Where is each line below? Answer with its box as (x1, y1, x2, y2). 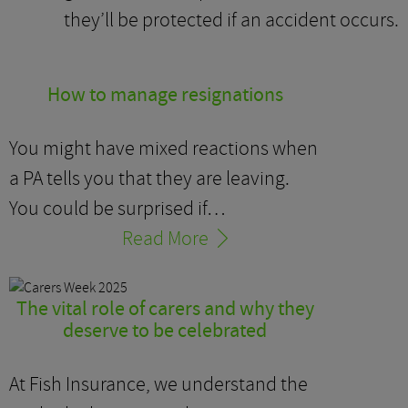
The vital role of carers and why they (15, 295, 314, 322)
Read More (121, 225, 209, 251)
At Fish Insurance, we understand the (9, 371, 308, 397)
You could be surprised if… (9, 195, 225, 221)
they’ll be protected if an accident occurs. (64, 6, 399, 33)
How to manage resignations (46, 81, 283, 108)
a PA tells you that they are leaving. (9, 165, 290, 191)
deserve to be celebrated (63, 317, 268, 344)
